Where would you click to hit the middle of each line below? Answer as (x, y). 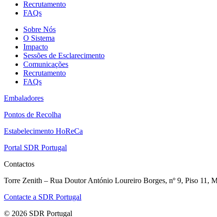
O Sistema (39, 38)
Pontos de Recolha (32, 114)
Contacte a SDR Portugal (43, 197)
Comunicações (46, 64)
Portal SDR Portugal (35, 147)
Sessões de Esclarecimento (64, 55)
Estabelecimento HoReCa (43, 131)
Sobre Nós (39, 29)
